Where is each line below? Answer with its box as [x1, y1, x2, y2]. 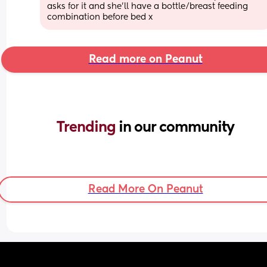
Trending [57, 120, 119, 135]
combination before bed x [47, 13, 153, 21]
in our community [119, 120, 234, 135]
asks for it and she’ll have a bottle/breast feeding [47, 2, 249, 11]
